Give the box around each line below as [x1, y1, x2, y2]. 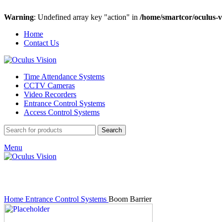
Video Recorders [24, 90, 76, 99]
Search [102, 126, 122, 134]
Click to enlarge [4, 186, 54, 194]
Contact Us [24, 39, 59, 47]
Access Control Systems [24, 108, 100, 116]
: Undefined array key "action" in [34, 13, 140, 21]
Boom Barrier [109, 195, 152, 203]
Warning [4, 13, 34, 21]
